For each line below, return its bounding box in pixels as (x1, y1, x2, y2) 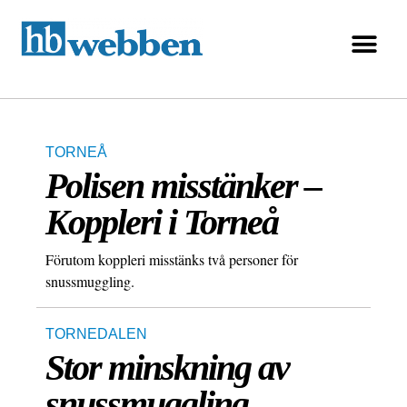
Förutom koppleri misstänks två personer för (45, 250, 298, 270)
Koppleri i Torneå (45, 202, 278, 243)
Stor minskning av (45, 347, 289, 389)
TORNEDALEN (45, 326, 147, 342)
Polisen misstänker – (45, 165, 321, 207)
